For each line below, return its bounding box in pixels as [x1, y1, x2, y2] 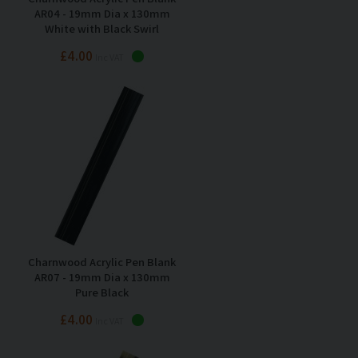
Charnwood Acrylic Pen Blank [28, 253, 176, 269]
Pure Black [75, 284, 129, 300]
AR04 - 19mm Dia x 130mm [34, 5, 170, 21]
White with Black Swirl [45, 20, 159, 36]
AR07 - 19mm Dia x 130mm [34, 268, 170, 284]
